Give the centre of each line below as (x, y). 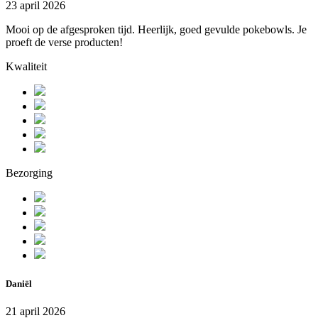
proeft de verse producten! (64, 43)
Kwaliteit (26, 67)
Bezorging (29, 173)
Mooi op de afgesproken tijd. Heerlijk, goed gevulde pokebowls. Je (156, 30)
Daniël (19, 283)
